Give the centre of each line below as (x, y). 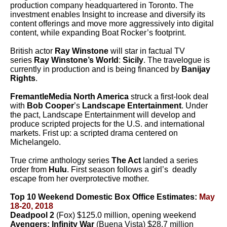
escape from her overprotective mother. (80, 179)
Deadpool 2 (33, 215)
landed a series (169, 160)
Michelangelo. (35, 142)
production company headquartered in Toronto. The (102, 5)
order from (29, 169)
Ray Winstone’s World (76, 60)
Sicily (133, 60)
